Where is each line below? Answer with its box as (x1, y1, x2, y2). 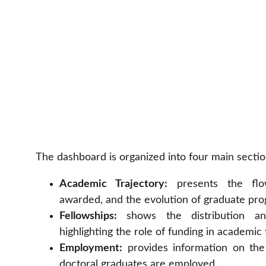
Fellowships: (59, 211, 117, 221)
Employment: (59, 243, 122, 254)
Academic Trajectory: (59, 179, 167, 189)
